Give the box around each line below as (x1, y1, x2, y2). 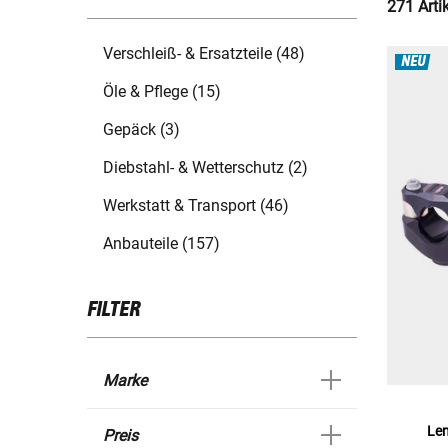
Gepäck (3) (103, 120, 180, 140)
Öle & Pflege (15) (103, 82, 221, 102)
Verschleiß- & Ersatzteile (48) (103, 44, 305, 64)
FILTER (87, 299, 140, 322)
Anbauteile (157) (103, 234, 220, 254)
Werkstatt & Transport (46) (103, 196, 289, 216)
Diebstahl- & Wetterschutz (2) (103, 158, 308, 178)
